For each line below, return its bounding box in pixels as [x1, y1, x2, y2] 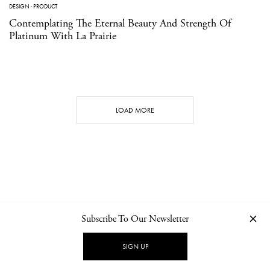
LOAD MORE [116, 105, 154, 115]
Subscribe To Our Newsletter [81, 213, 189, 225]
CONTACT [45, 237, 77, 247]
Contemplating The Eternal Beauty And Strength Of [9, 16, 231, 30]
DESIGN [9, 2, 30, 10]
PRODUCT [33, 2, 57, 10]
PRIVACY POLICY [139, 237, 188, 247]
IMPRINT [199, 237, 225, 247]
